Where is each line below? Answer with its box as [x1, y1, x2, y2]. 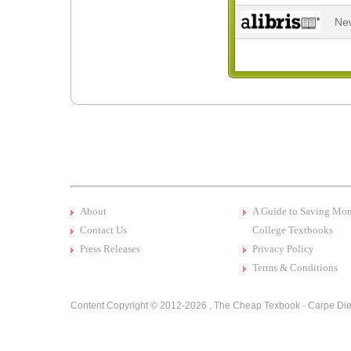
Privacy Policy [252, 243, 314, 255]
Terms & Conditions [252, 262, 338, 273]
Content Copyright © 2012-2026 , [71, 300, 214, 311]
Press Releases [80, 243, 140, 255]
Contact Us [80, 224, 127, 236]
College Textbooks [252, 224, 333, 236]
